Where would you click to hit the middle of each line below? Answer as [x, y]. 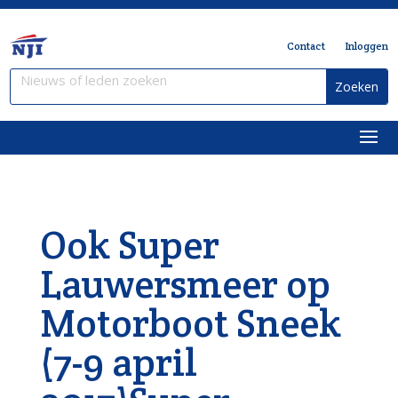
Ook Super [129, 245]
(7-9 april [118, 362]
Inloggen [366, 46]
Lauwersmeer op [185, 284]
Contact [306, 46]
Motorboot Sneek [190, 323]
